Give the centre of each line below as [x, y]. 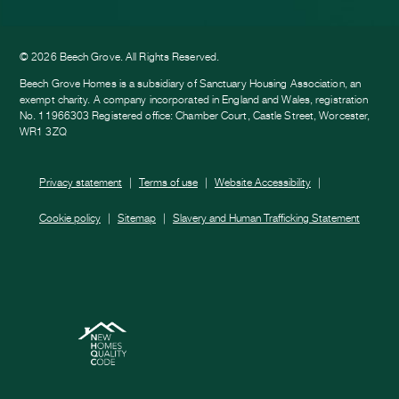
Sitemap [137, 217]
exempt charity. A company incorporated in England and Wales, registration [194, 99]
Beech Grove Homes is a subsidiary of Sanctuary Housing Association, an [191, 83]
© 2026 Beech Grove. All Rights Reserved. [119, 56]
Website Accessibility [263, 182]
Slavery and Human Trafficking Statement [266, 217]
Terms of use [168, 182]
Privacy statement [81, 182]
